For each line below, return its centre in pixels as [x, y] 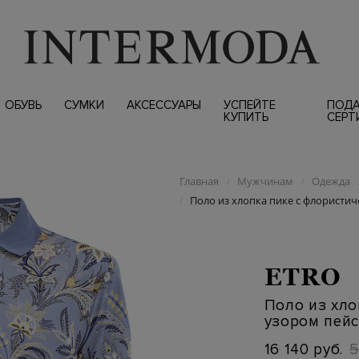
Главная [199, 181]
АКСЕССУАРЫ [163, 105]
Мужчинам [265, 181]
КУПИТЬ [246, 117]
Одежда [331, 181]
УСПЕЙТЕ [249, 105]
